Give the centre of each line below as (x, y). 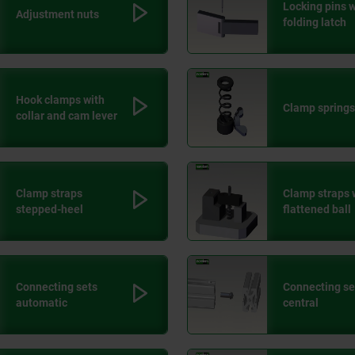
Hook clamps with (60, 100)
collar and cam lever (67, 116)
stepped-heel (50, 210)
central (301, 303)
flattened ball (317, 210)
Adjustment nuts (57, 15)
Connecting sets (57, 287)
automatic (42, 303)
